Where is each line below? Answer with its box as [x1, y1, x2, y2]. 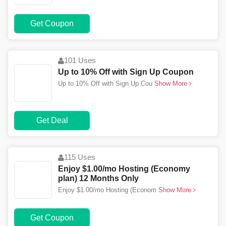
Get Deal [36, 116, 68, 125]
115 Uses [64, 153, 95, 162]
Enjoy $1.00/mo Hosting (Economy [58, 164, 190, 174]
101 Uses [64, 56, 96, 65]
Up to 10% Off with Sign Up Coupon [58, 68, 194, 77]
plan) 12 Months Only [58, 174, 139, 183]
